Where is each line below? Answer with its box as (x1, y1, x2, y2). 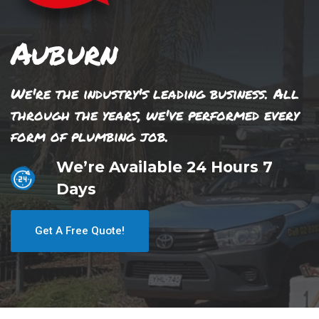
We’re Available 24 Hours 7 (56, 157, 273, 177)
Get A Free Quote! (35, 224, 125, 237)
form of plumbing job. (11, 125, 169, 146)
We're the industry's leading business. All (11, 82, 299, 103)
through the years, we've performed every (11, 103, 299, 125)
